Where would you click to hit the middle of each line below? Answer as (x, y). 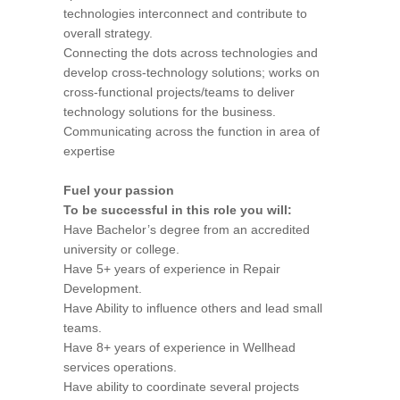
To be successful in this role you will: (178, 210)
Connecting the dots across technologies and (191, 53)
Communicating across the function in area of (192, 131)
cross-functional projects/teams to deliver (179, 92)
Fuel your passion (119, 190)
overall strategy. (108, 33)
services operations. (120, 367)
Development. (103, 288)
